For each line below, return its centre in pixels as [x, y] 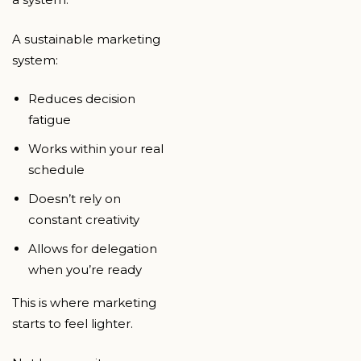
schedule [56, 170]
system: [35, 60]
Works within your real [96, 149]
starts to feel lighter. [73, 324]
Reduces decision [82, 99]
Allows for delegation [93, 249]
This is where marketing [84, 303]
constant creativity [84, 220]
